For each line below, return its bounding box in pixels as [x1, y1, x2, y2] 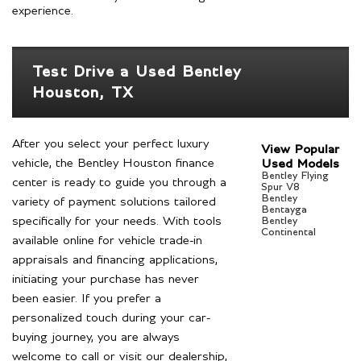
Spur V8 [260, 182, 299, 193]
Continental [260, 227, 316, 239]
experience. [12, 4, 73, 18]
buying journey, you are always [12, 330, 180, 344]
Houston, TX [32, 85, 135, 102]
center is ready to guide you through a [12, 176, 226, 189]
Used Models [260, 157, 339, 171]
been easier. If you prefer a [12, 292, 161, 305]
